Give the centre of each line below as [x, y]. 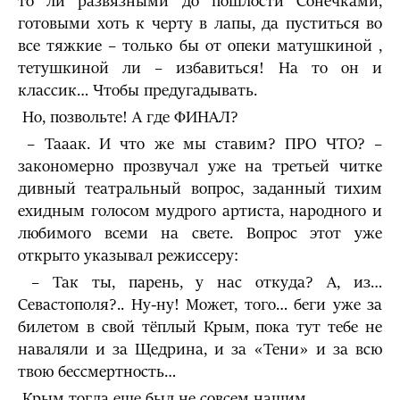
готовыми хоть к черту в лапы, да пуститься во [200, 24]
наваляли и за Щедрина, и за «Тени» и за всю [200, 350]
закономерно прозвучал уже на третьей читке [200, 167]
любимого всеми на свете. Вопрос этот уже [200, 233]
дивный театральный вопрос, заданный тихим [200, 189]
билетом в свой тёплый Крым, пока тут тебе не [200, 327]
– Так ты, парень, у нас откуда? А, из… [200, 283]
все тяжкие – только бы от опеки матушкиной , [200, 46]
